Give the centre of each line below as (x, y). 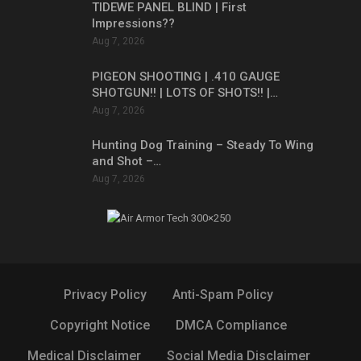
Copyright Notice (100, 325)
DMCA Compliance (231, 325)
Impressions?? (133, 24)
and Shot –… (127, 162)
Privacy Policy (105, 294)
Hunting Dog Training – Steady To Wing (203, 145)
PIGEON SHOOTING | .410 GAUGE (186, 76)
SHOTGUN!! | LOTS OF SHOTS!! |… (185, 92)
